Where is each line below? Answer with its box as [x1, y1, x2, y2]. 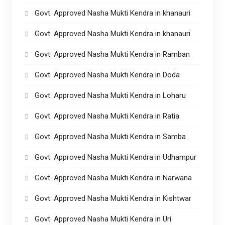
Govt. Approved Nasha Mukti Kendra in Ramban [34, 49, 190, 59]
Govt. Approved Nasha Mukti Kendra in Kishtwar [34, 193, 191, 203]
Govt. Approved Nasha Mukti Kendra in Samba [34, 132, 186, 141]
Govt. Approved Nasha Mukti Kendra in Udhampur [34, 152, 196, 162]
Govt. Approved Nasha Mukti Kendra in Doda [34, 70, 180, 79]
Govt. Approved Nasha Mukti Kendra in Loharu [34, 90, 186, 100]
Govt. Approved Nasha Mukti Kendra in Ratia [34, 111, 179, 121]
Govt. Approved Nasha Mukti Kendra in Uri [34, 214, 171, 223]
